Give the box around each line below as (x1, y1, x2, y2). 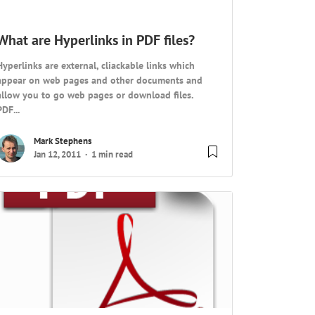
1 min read (91, 148, 134, 161)
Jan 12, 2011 (34, 148, 82, 161)
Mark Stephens (34, 135, 92, 148)
